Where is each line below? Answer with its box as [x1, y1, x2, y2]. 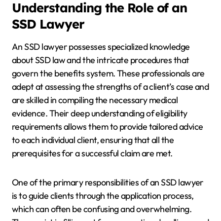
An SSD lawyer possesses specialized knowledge [12, 41, 190, 53]
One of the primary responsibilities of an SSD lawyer [12, 177, 204, 188]
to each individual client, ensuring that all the [12, 134, 174, 146]
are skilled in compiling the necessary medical [12, 94, 178, 106]
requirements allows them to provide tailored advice [12, 121, 203, 133]
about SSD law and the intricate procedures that [12, 54, 189, 66]
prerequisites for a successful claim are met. [12, 147, 173, 159]
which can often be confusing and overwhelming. [12, 203, 192, 215]
